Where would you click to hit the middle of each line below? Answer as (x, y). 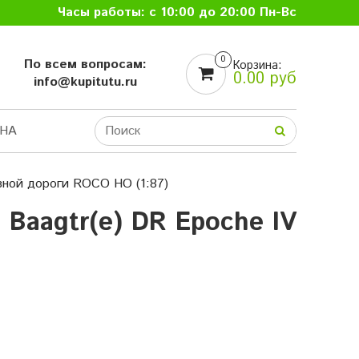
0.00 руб (264, 79)
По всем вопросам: (85, 65)
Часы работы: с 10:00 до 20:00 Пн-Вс (177, 12)
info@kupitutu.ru (85, 83)
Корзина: (257, 66)
